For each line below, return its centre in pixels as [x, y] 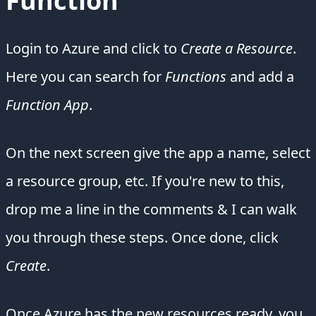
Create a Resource [237, 49]
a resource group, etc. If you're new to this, [145, 181]
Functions [196, 77]
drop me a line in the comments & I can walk [151, 209]
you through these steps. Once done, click [142, 238]
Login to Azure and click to [93, 49]
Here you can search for [85, 77]
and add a [260, 77]
